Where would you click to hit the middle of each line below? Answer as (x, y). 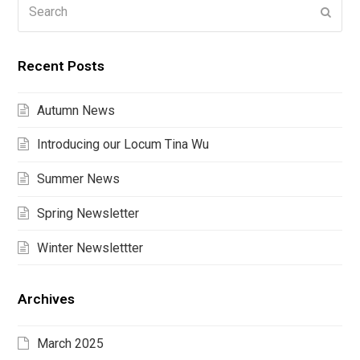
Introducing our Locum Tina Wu (123, 145)
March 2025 (71, 343)
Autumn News (76, 110)
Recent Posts (61, 66)
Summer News (79, 179)
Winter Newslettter (90, 247)
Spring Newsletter (88, 214)
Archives (47, 299)
